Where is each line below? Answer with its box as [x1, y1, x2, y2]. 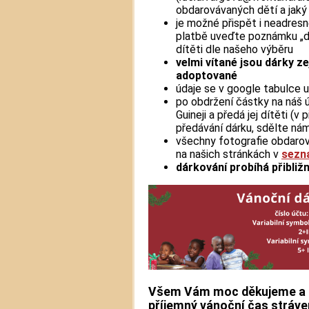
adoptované [176, 68, 237, 82]
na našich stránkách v [176, 147, 281, 161]
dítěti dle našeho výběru [176, 42, 293, 56]
